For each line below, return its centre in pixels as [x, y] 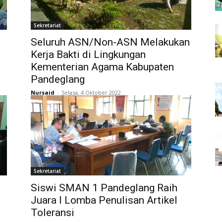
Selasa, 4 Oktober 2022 [91, 92]
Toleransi [53, 212]
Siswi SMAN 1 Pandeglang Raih [104, 188]
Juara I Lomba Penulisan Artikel [104, 200]
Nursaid [43, 92]
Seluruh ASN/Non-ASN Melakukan [110, 42]
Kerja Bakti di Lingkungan [88, 54]
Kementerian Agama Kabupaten [102, 67]
